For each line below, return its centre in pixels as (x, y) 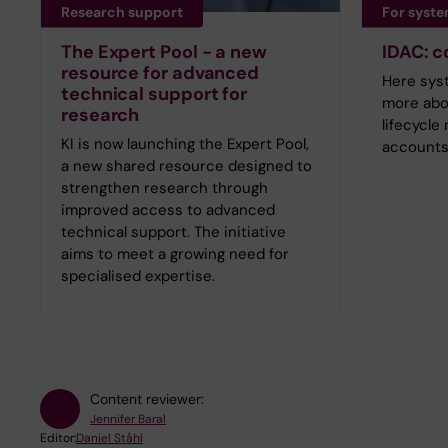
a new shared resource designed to (186, 165)
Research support (122, 11)
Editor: (58, 437)
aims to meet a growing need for (175, 253)
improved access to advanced (168, 209)
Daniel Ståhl (109, 437)
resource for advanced (160, 72)
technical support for (154, 93)
